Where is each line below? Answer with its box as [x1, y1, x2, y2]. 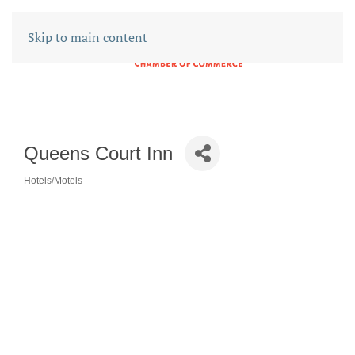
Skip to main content [28, 29, 147, 46]
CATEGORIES [23, 185, 122, 200]
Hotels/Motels [24, 175, 82, 186]
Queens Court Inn [24, 142, 173, 164]
